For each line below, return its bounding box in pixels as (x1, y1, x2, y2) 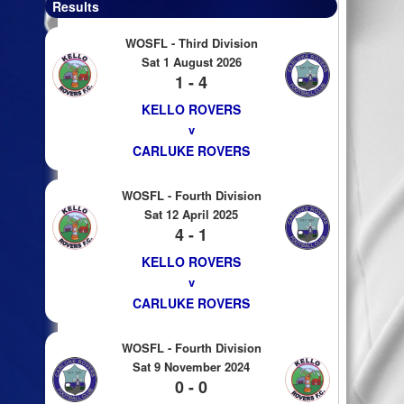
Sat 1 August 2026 (141, 53, 242, 70)
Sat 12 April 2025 (144, 206, 238, 223)
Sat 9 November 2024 (133, 358, 250, 375)
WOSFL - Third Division (124, 34, 258, 51)
